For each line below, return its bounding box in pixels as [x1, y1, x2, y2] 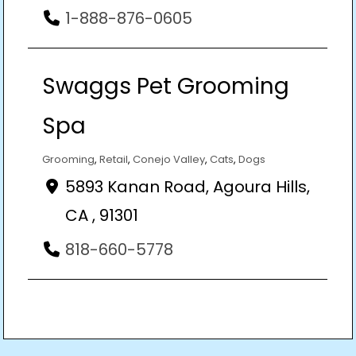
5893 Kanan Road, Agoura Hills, [65, 175, 310, 198]
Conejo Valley [133, 151, 205, 167]
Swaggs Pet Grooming [42, 70, 289, 102]
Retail [99, 151, 128, 167]
